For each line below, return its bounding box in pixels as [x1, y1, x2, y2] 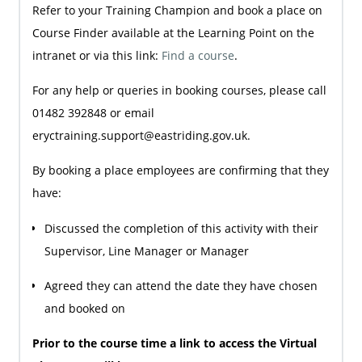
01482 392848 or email [32, 105, 154, 121]
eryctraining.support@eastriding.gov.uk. [32, 128, 250, 144]
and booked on [44, 300, 125, 316]
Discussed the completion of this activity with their [44, 220, 318, 236]
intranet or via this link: [32, 47, 162, 63]
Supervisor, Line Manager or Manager [44, 242, 249, 259]
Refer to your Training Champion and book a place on [32, 2, 322, 18]
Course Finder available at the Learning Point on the [32, 24, 314, 40]
